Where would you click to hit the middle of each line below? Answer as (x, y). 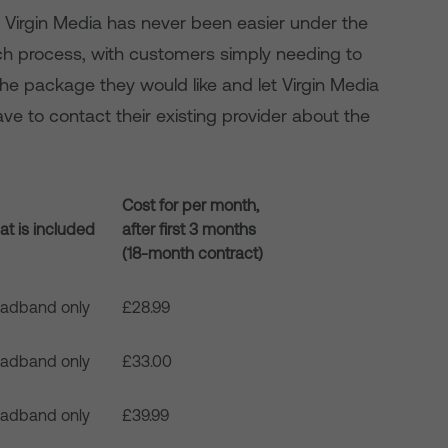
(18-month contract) (193, 253)
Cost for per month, (191, 205)
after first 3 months (189, 229)
